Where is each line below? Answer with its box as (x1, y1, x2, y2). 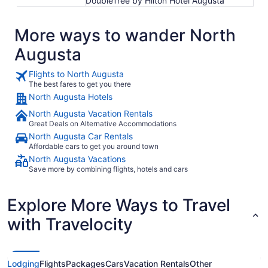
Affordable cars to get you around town (29, 142, 159, 151)
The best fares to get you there (29, 80, 131, 89)
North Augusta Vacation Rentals (29, 108, 153, 118)
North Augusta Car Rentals (29, 131, 133, 141)
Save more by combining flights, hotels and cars (29, 165, 188, 173)
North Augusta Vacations (29, 154, 126, 164)
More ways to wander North (14, 25, 236, 45)
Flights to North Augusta (29, 69, 124, 79)
